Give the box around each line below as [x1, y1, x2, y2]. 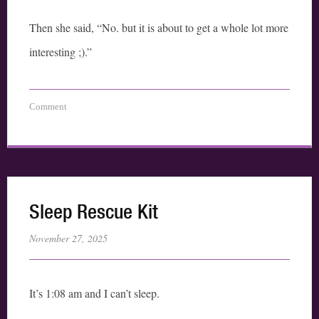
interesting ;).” [29, 44, 92, 60]
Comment [29, 101, 67, 113]
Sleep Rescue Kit [29, 199, 158, 224]
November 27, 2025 [29, 231, 108, 246]
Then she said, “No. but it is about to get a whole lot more [29, 20, 288, 36]
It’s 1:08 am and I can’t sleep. [29, 286, 159, 301]
